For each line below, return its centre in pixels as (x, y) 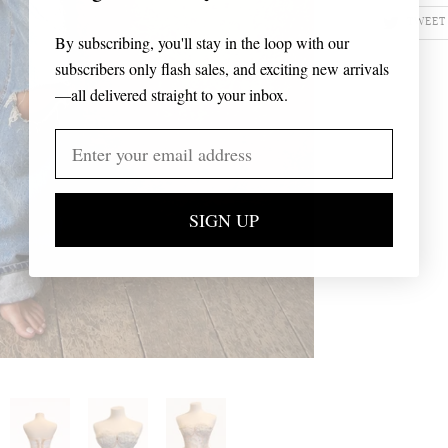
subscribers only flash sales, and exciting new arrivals (222, 68)
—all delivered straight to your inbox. (171, 94)
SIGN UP (224, 219)
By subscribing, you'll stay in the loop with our (202, 42)
